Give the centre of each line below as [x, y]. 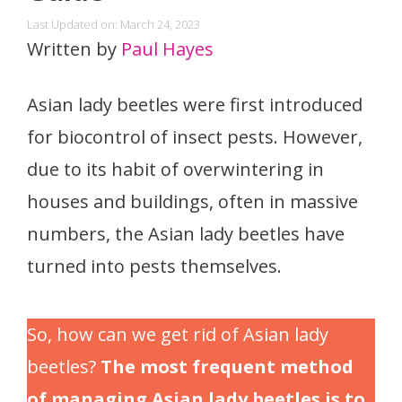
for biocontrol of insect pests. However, [195, 136]
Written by [74, 48]
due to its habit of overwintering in [175, 169]
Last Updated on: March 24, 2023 [114, 24]
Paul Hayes [167, 48]
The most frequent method [227, 366]
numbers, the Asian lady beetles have [186, 233]
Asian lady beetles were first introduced [195, 104]
